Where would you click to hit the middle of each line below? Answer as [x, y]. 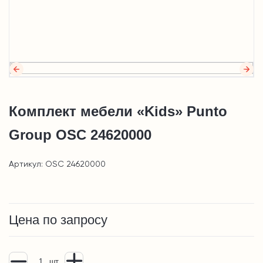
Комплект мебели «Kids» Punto [118, 112]
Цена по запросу [58, 220]
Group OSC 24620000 [80, 135]
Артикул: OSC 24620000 [57, 165]
